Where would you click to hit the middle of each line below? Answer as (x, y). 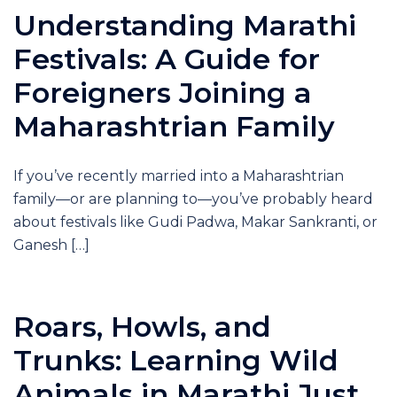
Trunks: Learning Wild (176, 360)
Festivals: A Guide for (167, 59)
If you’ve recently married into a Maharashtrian (179, 176)
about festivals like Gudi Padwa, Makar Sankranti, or (195, 222)
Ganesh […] (51, 245)
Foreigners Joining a (163, 93)
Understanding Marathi (185, 25)
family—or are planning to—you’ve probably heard (193, 199)
